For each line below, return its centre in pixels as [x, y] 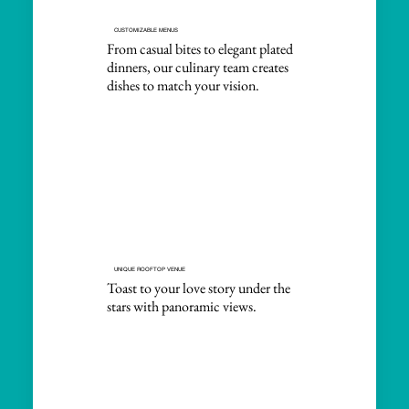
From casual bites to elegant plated [199, 49]
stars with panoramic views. [181, 307]
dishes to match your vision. [183, 86]
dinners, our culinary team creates [197, 68]
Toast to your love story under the [198, 288]
